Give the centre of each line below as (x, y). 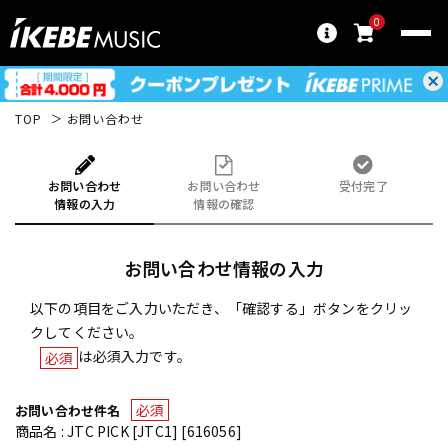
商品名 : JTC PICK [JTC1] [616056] (128, 431)
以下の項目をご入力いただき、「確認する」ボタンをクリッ (221, 307)
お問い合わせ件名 (68, 410)
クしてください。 (87, 331)
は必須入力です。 (135, 355)
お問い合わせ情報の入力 (224, 267)
